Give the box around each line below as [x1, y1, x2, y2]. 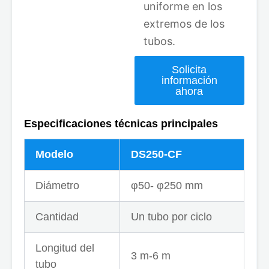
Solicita [172, 64, 207, 76]
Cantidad [35, 210, 79, 223]
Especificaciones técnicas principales [24, 118, 218, 130]
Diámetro [35, 179, 79, 192]
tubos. [143, 35, 175, 47]
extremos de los [143, 17, 225, 30]
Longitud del [35, 241, 94, 254]
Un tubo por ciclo [131, 210, 212, 223]
